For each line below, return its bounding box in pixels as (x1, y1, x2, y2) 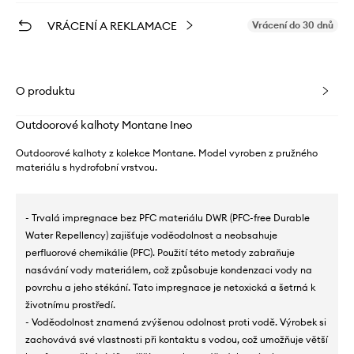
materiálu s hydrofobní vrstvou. (16, 160, 157, 173)
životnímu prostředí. (25, 298, 115, 311)
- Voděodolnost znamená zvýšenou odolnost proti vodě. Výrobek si (25, 315, 326, 328)
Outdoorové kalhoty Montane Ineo (16, 117, 192, 132)
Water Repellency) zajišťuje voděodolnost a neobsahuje (25, 228, 277, 241)
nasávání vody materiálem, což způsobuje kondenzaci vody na (25, 263, 312, 276)
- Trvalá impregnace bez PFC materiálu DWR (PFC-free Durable (25, 211, 310, 224)
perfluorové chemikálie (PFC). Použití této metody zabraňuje (25, 246, 295, 258)
